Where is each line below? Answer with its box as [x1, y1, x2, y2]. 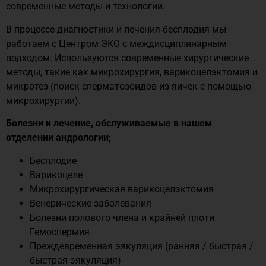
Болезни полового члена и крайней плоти [30, 211, 214, 223]
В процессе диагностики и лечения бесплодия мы [6, 23, 226, 35]
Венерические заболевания [30, 197, 151, 209]
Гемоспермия [30, 226, 90, 237]
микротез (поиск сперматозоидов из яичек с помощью [6, 80, 251, 92]
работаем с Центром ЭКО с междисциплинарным [6, 37, 227, 49]
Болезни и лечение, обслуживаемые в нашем [6, 118, 212, 129]
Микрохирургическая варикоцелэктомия [30, 183, 214, 195]
